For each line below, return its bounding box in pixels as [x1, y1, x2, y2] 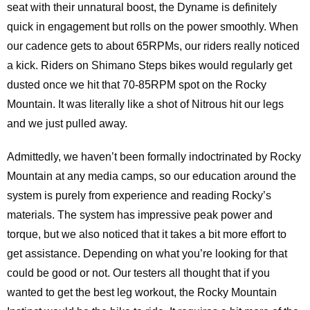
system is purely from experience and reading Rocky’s [7, 190, 271, 201]
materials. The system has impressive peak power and [7, 209, 273, 221]
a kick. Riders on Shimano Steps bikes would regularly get [7, 60, 292, 71]
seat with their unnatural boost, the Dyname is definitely [7, 1, 277, 13]
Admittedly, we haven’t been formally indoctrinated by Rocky [7, 151, 301, 163]
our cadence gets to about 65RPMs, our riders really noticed [7, 40, 300, 52]
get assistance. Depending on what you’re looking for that [7, 248, 287, 259]
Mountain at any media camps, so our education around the [7, 170, 296, 182]
